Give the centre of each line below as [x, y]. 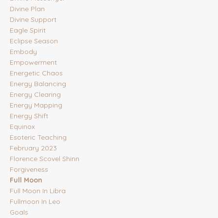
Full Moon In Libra [38, 191]
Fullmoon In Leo [35, 202]
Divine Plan [27, 9]
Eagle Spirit [28, 30]
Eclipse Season [34, 41]
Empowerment [33, 63]
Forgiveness [29, 170]
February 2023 [33, 148]
